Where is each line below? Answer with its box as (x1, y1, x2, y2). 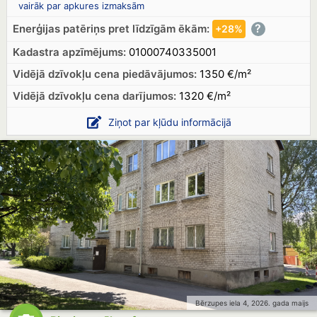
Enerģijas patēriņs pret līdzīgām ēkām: (12, 22, 209, 35)
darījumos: (122, 89, 176, 103)
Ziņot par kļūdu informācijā (108, 116, 231, 128)
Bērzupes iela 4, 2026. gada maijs (195, 299, 309, 307)
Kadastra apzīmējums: (12, 45, 126, 59)
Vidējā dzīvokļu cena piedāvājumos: (12, 67, 197, 81)
